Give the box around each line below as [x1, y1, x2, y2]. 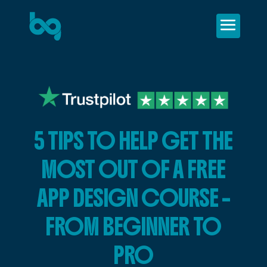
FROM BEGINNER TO [45, 211, 222, 241]
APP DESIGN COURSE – [36, 182, 230, 213]
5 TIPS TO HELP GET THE [34, 125, 233, 156]
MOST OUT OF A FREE [41, 154, 226, 184]
